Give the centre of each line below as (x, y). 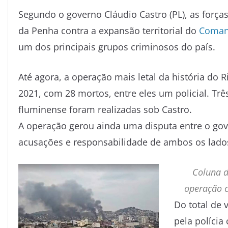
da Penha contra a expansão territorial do (109, 30)
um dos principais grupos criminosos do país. (117, 47)
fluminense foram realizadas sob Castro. (105, 109)
